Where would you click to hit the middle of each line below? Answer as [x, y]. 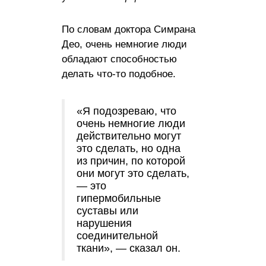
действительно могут [129, 136]
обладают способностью [119, 59]
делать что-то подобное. [119, 74]
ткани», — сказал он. [129, 248]
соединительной [117, 236]
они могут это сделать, [133, 174]
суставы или [107, 211]
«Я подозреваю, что [126, 111]
